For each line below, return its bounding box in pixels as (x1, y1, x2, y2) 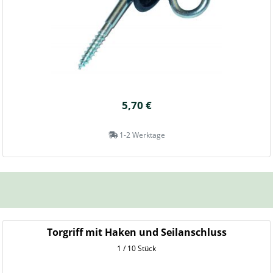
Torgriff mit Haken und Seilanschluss (46, 225, 227, 239)
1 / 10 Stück (117, 243, 156, 253)
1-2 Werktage (117, 130, 165, 140)
